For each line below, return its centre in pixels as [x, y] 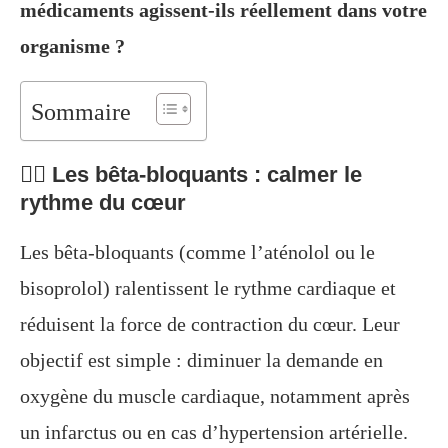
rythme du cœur [103, 203]
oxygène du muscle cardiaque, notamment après [215, 396]
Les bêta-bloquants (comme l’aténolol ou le [197, 252]
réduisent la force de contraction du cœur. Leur [210, 324]
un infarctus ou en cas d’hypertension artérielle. [214, 432]
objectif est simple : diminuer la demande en [201, 360]
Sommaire [81, 112]
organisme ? [72, 46]
